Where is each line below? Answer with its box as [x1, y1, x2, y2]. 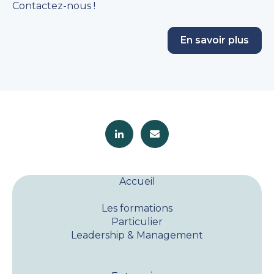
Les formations [102, 202, 172, 214]
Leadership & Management [71, 229, 203, 241]
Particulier [111, 215, 163, 228]
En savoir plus [180, 34, 249, 46]
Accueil [119, 175, 155, 187]
